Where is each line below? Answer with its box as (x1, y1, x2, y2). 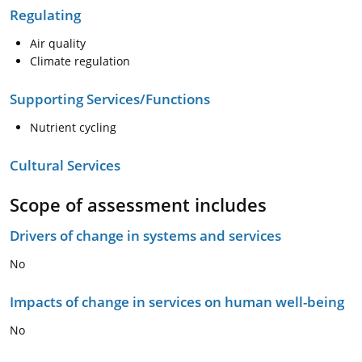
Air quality (30, 36, 86, 51)
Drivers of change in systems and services (10, 226, 281, 245)
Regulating (10, 6, 81, 24)
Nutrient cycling (30, 120, 116, 135)
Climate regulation (30, 53, 130, 69)
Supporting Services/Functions (10, 90, 210, 108)
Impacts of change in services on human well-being (10, 293, 344, 311)
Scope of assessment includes (10, 192, 267, 217)
